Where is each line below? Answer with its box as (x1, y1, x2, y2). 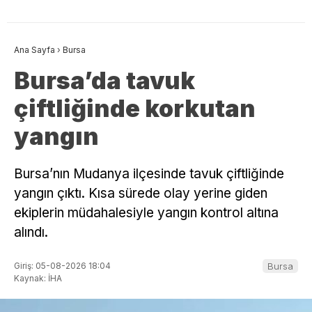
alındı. (14, 224, 48, 241)
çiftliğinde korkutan (14, 94, 256, 123)
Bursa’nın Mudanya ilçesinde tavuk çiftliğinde (14, 166, 284, 182)
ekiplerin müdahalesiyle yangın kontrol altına (14, 205, 279, 221)
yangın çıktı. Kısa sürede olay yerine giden (14, 185, 267, 202)
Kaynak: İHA (14, 272, 62, 283)
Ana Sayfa (14, 45, 55, 56)
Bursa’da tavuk (14, 66, 195, 95)
